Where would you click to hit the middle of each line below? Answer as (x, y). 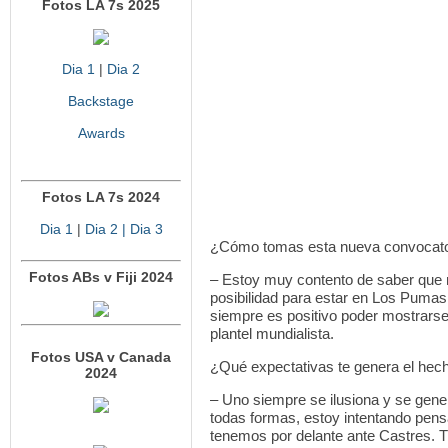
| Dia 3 (140, 229)
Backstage (101, 101)
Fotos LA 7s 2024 (101, 197)
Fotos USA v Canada (101, 357)
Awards (101, 133)
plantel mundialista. (272, 333)
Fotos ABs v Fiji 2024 (101, 277)
